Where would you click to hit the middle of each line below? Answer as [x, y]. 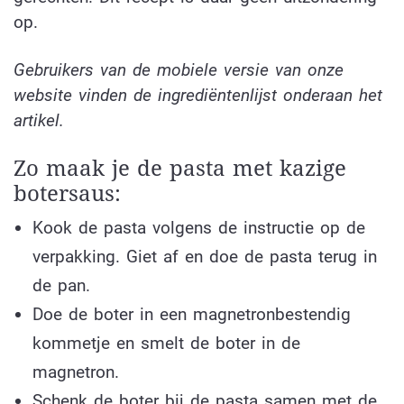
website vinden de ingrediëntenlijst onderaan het [198, 96]
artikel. [42, 121]
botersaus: [67, 193]
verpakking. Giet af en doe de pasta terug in [204, 256]
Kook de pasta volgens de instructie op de [198, 227]
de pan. [61, 285]
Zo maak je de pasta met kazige [180, 168]
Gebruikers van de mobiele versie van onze [179, 70]
